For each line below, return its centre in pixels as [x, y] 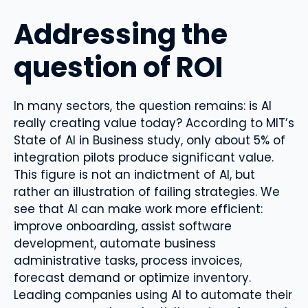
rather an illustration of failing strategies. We [147, 191]
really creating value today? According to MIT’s [154, 123]
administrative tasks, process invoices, [128, 260]
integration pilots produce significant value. [144, 157]
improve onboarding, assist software [123, 226]
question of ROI [118, 67]
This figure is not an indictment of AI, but [134, 174]
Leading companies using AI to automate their [153, 295]
